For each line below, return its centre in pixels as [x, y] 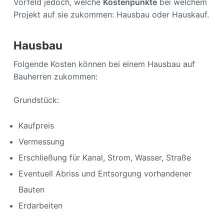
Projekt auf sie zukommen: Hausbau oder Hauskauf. [111, 14]
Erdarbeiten [40, 205]
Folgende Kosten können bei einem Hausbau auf [104, 64]
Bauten [31, 189]
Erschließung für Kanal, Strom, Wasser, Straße [104, 157]
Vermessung [41, 141]
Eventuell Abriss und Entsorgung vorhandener [105, 173]
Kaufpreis [37, 125]
